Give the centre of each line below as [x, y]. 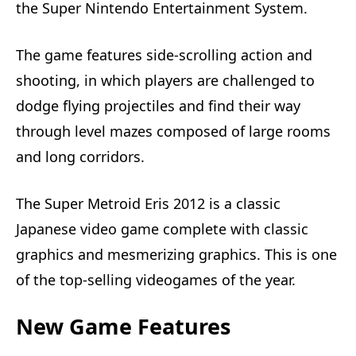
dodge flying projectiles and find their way [158, 105]
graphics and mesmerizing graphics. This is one [176, 254]
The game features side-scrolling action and [164, 54]
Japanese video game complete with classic [162, 228]
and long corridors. [80, 156]
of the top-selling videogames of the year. [156, 279]
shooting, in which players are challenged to [165, 80]
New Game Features [123, 326]
